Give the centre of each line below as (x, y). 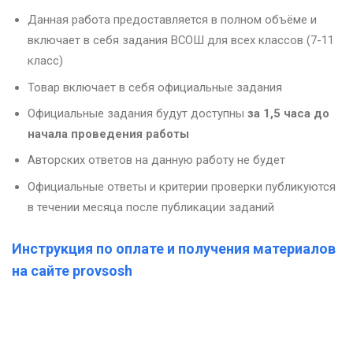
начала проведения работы (108, 134)
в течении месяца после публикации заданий (151, 207)
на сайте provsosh (72, 270)
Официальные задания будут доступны (137, 113)
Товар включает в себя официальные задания (155, 87)
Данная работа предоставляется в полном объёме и (172, 20)
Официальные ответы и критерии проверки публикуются (182, 186)
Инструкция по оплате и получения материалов (174, 248)
